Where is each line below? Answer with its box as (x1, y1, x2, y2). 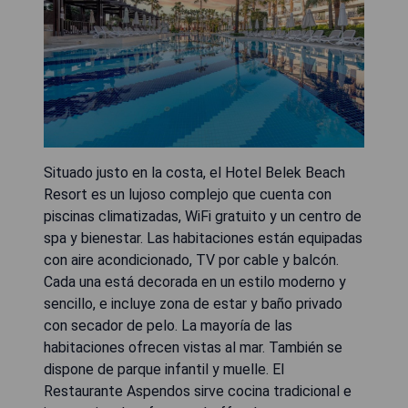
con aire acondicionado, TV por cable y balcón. (44, 250, 339, 269)
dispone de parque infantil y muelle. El (44, 360, 284, 378)
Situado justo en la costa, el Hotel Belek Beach (44, 163, 345, 181)
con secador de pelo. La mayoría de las (44, 316, 292, 334)
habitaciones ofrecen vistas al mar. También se (44, 338, 342, 356)
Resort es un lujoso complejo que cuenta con (44, 185, 331, 203)
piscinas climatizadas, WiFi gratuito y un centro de (44, 207, 362, 225)
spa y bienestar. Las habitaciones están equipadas (44, 229, 362, 247)
